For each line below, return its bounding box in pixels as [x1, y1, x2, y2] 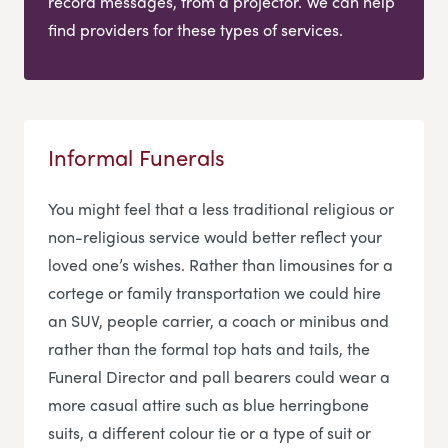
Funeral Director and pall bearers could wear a [48, 364, 390, 388]
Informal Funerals [48, 140, 225, 173]
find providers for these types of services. [48, 17, 343, 41]
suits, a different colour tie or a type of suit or [48, 420, 371, 444]
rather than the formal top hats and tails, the [48, 336, 370, 360]
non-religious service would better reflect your [48, 224, 382, 248]
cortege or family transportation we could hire [48, 280, 381, 304]
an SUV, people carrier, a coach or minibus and [48, 308, 389, 332]
